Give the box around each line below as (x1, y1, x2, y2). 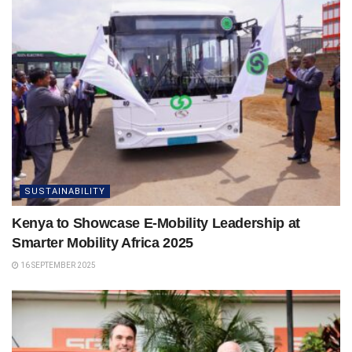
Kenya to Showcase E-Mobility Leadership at (12, 214, 300, 231)
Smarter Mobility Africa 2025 (12, 234, 193, 251)
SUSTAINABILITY (24, 185, 105, 196)
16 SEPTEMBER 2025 (19, 260, 96, 269)
